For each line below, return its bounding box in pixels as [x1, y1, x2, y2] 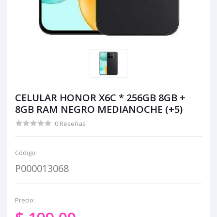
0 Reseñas [55, 119, 86, 128]
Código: [15, 148, 37, 157]
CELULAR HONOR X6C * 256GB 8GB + [15, 91, 186, 104]
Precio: [15, 196, 35, 204]
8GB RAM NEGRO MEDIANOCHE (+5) [15, 103, 183, 116]
